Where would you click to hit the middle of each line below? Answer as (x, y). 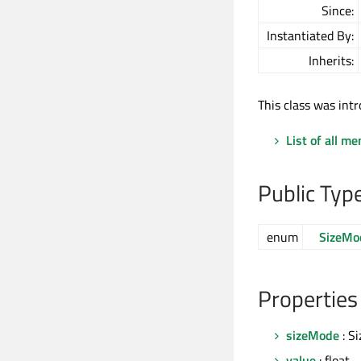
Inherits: (331, 61)
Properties (308, 299)
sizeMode (313, 336)
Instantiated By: (310, 36)
